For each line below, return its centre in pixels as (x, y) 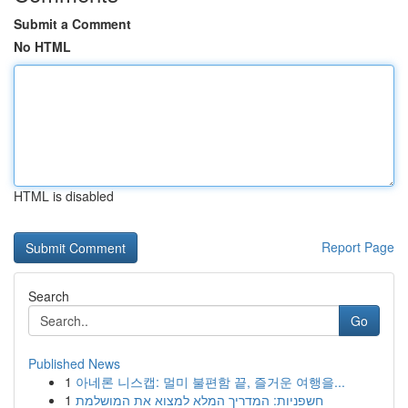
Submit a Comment (72, 24)
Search (49, 296)
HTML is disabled (64, 196)
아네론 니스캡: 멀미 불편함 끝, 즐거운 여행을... (210, 382)
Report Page (358, 247)
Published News (74, 363)
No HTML (42, 46)
